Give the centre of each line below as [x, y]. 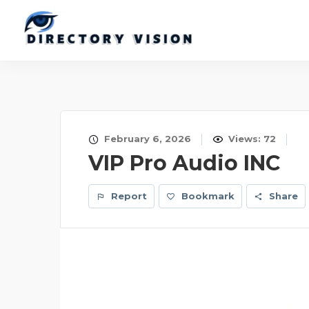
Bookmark [208, 196]
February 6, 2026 [146, 139]
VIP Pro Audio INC [184, 163]
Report [128, 196]
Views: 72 [251, 139]
